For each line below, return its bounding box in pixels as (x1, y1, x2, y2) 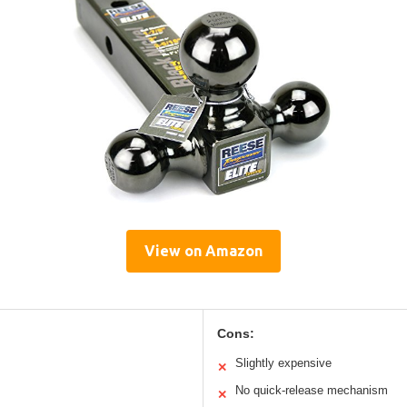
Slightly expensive (235, 355, 332, 370)
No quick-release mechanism (235, 382, 388, 397)
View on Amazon (144, 242, 263, 259)
